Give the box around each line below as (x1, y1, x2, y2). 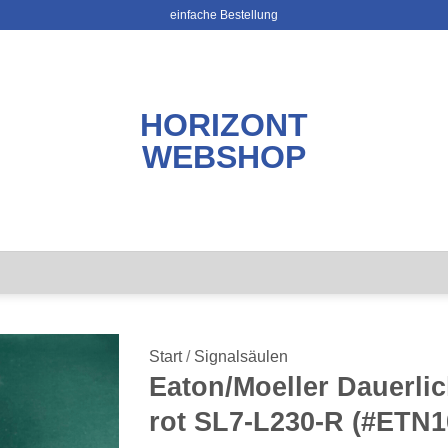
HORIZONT (140, 106, 308, 143)
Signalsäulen (194, 348, 288, 365)
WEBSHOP (142, 138, 306, 175)
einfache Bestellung (170, 7, 278, 22)
